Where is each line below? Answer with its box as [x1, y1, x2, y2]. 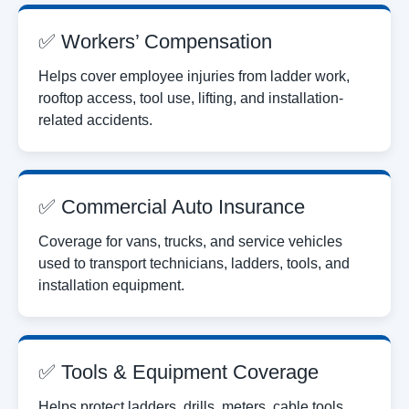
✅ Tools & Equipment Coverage [38, 360, 319, 383]
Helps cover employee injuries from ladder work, [38, 68, 350, 84]
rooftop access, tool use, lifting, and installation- [38, 89, 343, 106]
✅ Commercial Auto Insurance [38, 194, 305, 218]
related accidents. [38, 111, 152, 128]
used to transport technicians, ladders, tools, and [38, 255, 350, 271]
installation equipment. [38, 277, 184, 293]
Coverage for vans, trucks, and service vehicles [38, 233, 342, 249]
